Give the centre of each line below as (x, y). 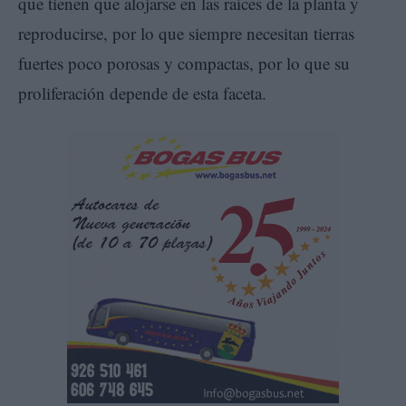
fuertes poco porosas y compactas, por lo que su (184, 63)
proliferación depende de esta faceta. (142, 92)
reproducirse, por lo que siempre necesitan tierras (189, 33)
